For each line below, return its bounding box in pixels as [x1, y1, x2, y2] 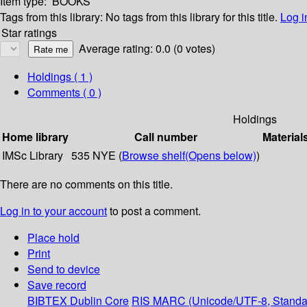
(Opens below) [185, 147, 256, 164]
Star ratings [1, 25, 57, 41]
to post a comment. [107, 203, 201, 219]
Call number [134, 129, 197, 145]
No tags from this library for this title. [106, 9, 278, 25]
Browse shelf [122, 147, 185, 164]
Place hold [27, 230, 79, 246]
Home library [2, 129, 69, 145]
